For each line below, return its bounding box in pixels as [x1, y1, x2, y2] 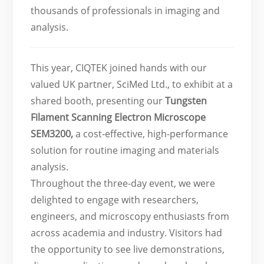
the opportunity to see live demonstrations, [31, 242, 225, 256]
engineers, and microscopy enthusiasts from [31, 209, 230, 223]
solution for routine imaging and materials [31, 143, 220, 157]
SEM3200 [31, 127, 71, 140]
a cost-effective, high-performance [73, 127, 229, 140]
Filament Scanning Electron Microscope [31, 110, 206, 124]
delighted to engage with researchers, [31, 193, 199, 206]
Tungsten [165, 94, 207, 107]
